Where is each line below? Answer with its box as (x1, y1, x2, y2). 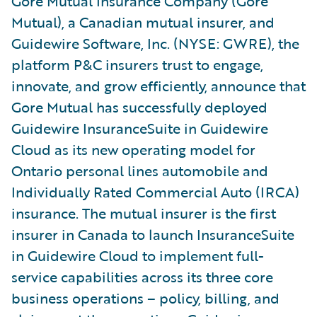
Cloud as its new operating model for (11, 138, 255, 160)
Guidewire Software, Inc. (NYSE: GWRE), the (11, 32, 299, 54)
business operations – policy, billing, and (11, 287, 279, 309)
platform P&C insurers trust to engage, (11, 53, 263, 75)
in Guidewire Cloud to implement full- (11, 244, 264, 266)
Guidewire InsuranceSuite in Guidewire (11, 117, 268, 139)
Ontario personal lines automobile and (11, 159, 268, 181)
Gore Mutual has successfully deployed (11, 96, 267, 117)
